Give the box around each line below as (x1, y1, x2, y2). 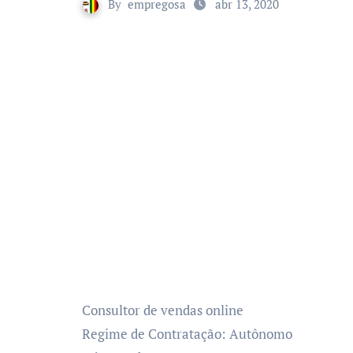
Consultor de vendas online (82, 301, 243, 319)
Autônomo (226, 325, 292, 343)
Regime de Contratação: (82, 325, 226, 343)
